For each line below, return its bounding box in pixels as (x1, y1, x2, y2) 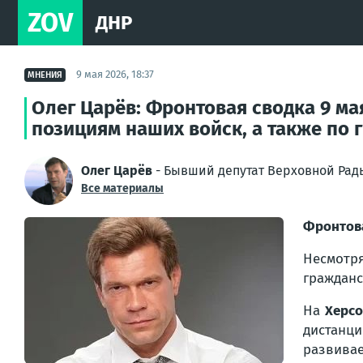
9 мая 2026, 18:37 (76, 68, 154, 80)
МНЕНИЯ (28, 69, 62, 80)
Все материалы (81, 181, 164, 195)
